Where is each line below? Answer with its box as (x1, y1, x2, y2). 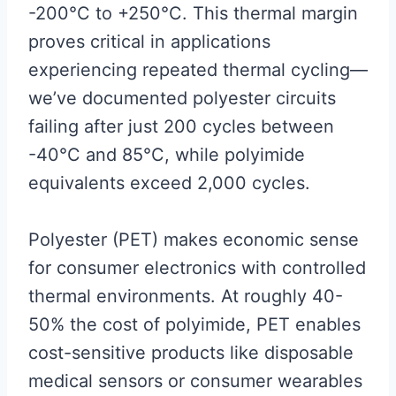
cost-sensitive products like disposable (28, 342, 354, 364)
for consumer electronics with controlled (28, 257, 366, 279)
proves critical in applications (28, 31, 270, 53)
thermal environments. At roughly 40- (28, 286, 343, 308)
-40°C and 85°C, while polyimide (28, 144, 305, 166)
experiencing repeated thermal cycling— (28, 59, 368, 81)
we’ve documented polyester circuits (28, 88, 336, 110)
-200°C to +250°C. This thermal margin (28, 3, 358, 25)
